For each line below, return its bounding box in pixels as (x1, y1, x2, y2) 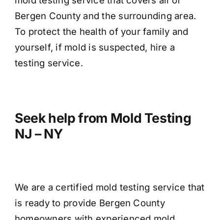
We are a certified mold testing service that (15, 182, 205, 193)
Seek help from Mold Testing (15, 110, 192, 126)
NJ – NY (15, 125, 63, 141)
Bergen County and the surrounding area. (15, 10, 196, 22)
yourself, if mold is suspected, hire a (15, 41, 175, 53)
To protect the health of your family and (15, 26, 189, 37)
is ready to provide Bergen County (15, 197, 165, 209)
